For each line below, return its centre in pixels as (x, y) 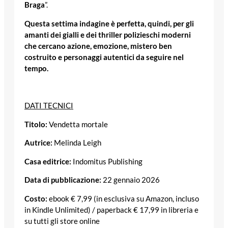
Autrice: (39, 143)
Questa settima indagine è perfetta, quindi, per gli (109, 23)
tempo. (36, 68)
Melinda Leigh (78, 143)
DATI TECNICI (49, 106)
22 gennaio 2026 (131, 180)
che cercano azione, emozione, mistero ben (98, 46)
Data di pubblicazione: (63, 180)
